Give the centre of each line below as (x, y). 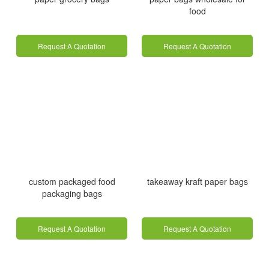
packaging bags (72, 193)
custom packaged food (72, 181)
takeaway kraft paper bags (197, 181)
